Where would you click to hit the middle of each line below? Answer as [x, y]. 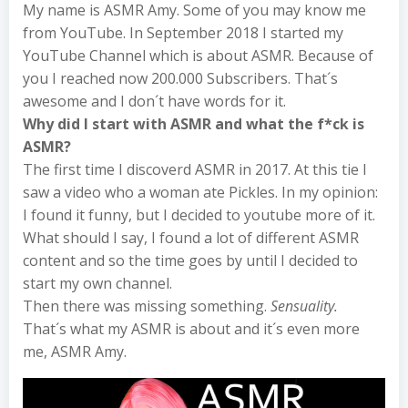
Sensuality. [304, 306]
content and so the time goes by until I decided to [190, 261]
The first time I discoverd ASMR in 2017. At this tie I [195, 170]
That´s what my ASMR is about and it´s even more [191, 329]
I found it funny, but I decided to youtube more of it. [199, 215]
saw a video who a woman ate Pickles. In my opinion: [200, 193]
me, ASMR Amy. [75, 352]
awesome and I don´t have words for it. [154, 102]
